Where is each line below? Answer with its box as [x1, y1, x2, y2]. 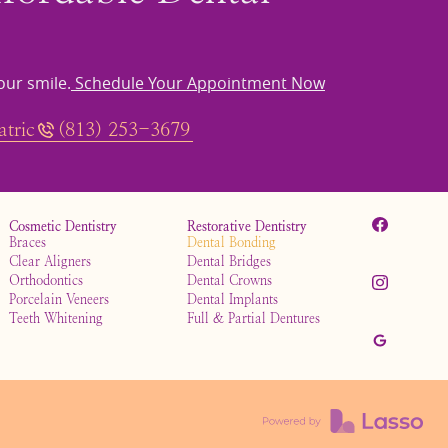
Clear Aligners [9, 253, 92, 269]
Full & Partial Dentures [187, 310, 321, 326]
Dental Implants [187, 291, 279, 307]
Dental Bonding [187, 234, 277, 250]
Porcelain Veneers [9, 291, 110, 307]
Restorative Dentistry [187, 218, 308, 234]
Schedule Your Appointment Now [71, 71, 325, 94]
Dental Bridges [187, 253, 272, 269]
